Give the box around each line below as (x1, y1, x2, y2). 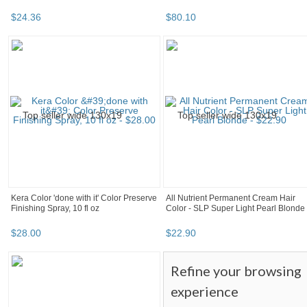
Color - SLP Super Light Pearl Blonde (166, 204, 305, 214)
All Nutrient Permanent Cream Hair (166, 193, 295, 204)
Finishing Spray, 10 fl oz (11, 204, 99, 214)
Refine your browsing (171, 262, 302, 280)
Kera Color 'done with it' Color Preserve (11, 193, 157, 204)
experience (171, 283, 238, 300)
